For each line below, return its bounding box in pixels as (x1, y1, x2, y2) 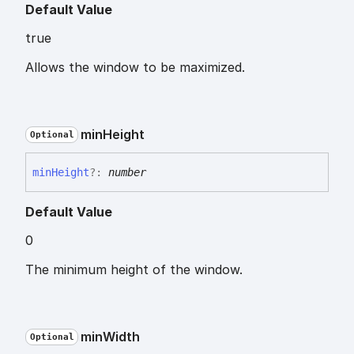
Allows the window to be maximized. (25, 59, 245, 76)
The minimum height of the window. (25, 261, 243, 277)
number (108, 165, 146, 179)
